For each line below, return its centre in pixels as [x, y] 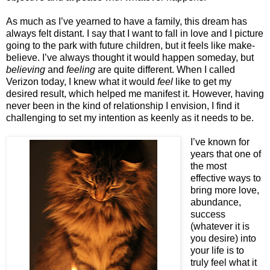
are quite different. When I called [165, 69]
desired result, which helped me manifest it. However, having [135, 93]
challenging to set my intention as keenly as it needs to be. [130, 118]
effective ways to [225, 178]
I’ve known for [220, 142]
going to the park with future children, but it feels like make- [130, 45]
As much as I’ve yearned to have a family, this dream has [127, 21]
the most [208, 166]
